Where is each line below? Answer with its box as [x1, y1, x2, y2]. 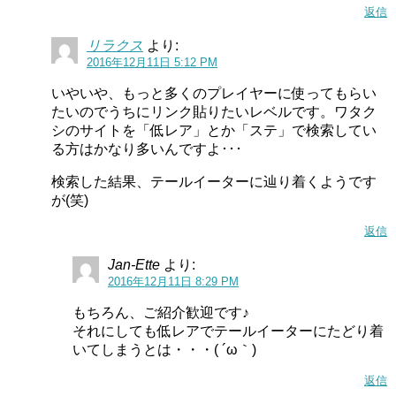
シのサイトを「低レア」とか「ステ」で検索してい [51, 122, 377, 138]
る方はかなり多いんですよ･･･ [51, 141, 242, 156]
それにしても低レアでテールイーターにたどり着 [72, 323, 384, 339]
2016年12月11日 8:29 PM [108, 274, 239, 288]
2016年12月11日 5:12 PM [87, 55, 217, 69]
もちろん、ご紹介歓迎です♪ [72, 304, 249, 320]
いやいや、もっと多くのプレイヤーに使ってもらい [51, 85, 377, 101]
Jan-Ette [108, 256, 160, 272]
